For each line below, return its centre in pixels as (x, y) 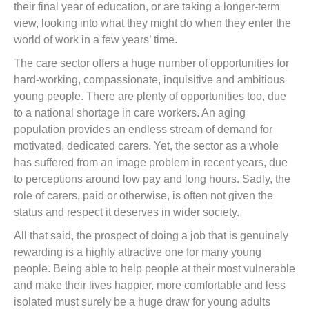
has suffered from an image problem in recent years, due (151, 163)
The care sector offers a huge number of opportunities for (151, 63)
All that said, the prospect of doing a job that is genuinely (151, 236)
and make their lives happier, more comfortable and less (150, 286)
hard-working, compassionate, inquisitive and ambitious (149, 80)
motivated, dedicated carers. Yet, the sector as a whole (146, 146)
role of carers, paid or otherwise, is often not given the (143, 196)
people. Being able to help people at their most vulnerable (154, 269)
